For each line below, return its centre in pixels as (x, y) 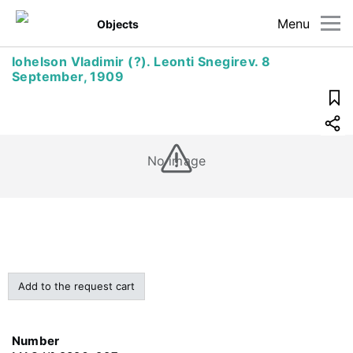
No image (176, 161)
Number (36, 341)
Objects (118, 24)
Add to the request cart (76, 286)
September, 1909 (68, 76)
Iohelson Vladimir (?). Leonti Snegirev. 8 (141, 61)
